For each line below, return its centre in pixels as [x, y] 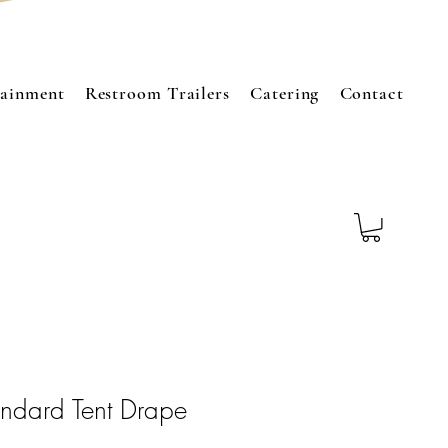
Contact [371, 93]
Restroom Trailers [157, 93]
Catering [285, 93]
